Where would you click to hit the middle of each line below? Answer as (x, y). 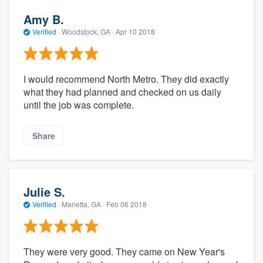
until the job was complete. (79, 104)
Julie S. (44, 192)
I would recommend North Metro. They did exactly (126, 79)
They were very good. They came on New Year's (124, 251)
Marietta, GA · (83, 204)
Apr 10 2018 (135, 32)
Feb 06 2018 (127, 204)
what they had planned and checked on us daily (122, 92)
